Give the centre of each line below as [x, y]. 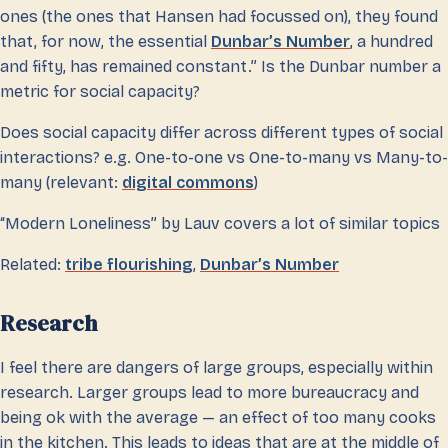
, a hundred [391, 42]
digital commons [188, 183]
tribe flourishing [129, 265]
